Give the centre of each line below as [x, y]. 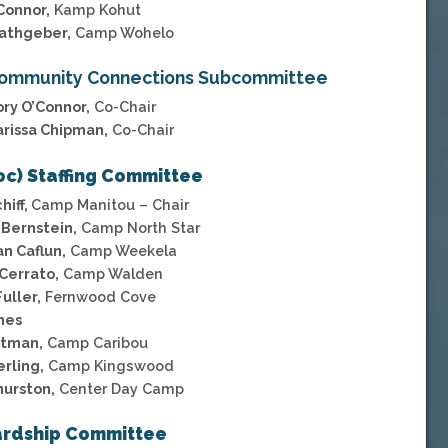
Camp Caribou [96, 342]
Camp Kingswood [109, 365]
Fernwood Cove [99, 296]
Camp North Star [139, 227]
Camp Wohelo [123, 32]
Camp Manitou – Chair [110, 204]
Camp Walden [111, 273]
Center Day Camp [120, 388]
